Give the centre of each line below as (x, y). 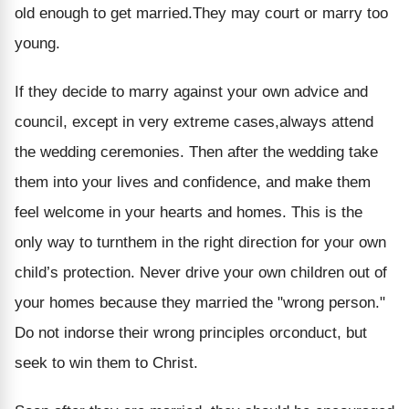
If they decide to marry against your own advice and (191, 91)
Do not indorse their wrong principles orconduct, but (191, 332)
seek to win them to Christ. (106, 362)
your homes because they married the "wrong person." (200, 302)
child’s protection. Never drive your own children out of (201, 272)
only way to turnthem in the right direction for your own (200, 242)
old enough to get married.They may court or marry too (201, 13)
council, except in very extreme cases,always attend (194, 121)
